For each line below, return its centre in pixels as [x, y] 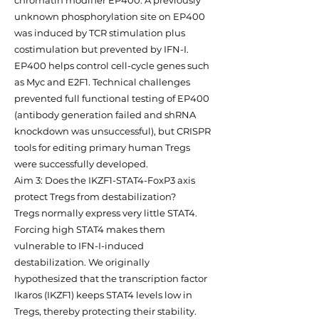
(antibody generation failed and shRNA [105, 115]
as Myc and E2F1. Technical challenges [102, 82]
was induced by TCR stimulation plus [100, 33]
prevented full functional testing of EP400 [112, 98]
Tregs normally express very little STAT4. [106, 213]
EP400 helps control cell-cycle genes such [112, 66]
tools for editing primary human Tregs [102, 147]
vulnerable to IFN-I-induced [79, 246]
